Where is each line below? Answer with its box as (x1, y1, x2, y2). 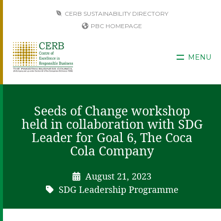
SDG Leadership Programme (58, 184, 179, 195)
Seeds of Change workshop (34, 102, 190, 119)
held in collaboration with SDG (21, 115, 203, 132)
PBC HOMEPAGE (91, 22, 142, 30)
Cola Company (70, 142, 154, 159)
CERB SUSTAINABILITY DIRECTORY (64, 10, 168, 17)
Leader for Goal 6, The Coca (32, 129, 192, 146)
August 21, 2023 (85, 170, 151, 182)
